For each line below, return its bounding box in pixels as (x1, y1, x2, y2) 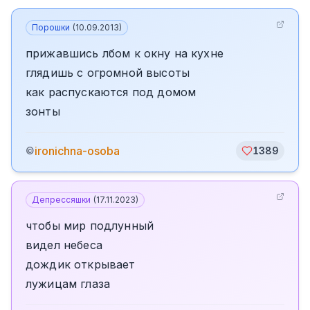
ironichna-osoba (35, 144, 120, 158)
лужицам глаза (26, 277, 111, 291)
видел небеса (26, 238, 102, 252)
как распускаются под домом (26, 85, 197, 99)
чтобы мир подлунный (26, 219, 154, 232)
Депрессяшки (32, 194, 91, 205)
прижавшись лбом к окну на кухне (26, 46, 224, 60)
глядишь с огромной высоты (26, 66, 190, 80)
